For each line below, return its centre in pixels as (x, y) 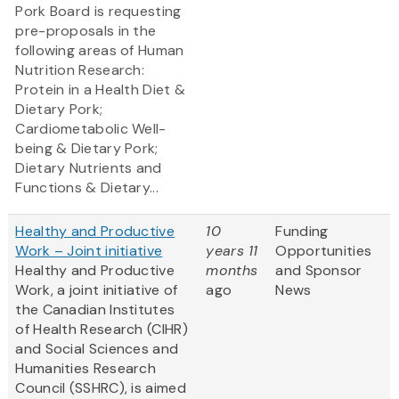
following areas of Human (100, 51)
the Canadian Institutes (95, 310)
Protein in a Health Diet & (101, 90)
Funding (302, 232)
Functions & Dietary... (87, 188)
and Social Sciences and (97, 349)
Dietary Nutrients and (89, 168)
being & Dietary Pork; (87, 149)
